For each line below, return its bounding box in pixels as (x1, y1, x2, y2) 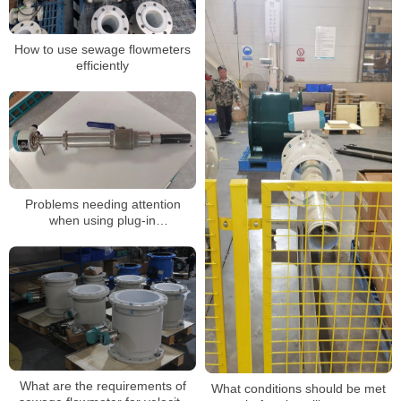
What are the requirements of (19, 379, 186, 394)
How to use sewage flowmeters (14, 42, 191, 57)
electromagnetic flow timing (25, 229, 180, 244)
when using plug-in (49, 213, 156, 228)
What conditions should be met (211, 380, 386, 396)
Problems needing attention (24, 197, 181, 212)
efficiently (76, 58, 129, 73)
